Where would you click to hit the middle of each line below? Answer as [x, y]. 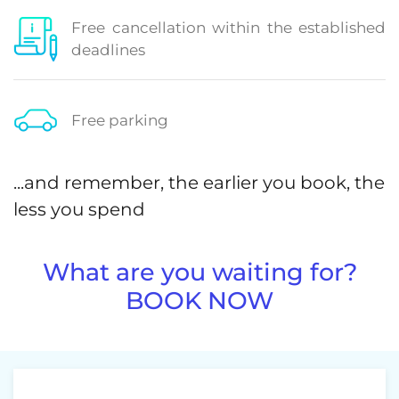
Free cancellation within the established [228, 28]
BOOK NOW [199, 301]
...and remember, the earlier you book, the [199, 183]
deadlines [108, 50]
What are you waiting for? [199, 272]
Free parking [120, 120]
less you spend [79, 209]
